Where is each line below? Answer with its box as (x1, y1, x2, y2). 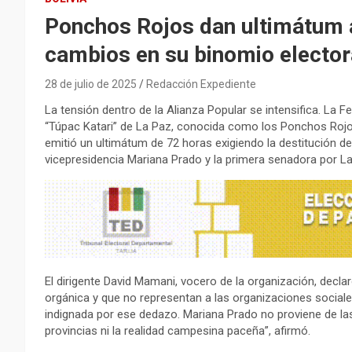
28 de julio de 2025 (45, 77, 137, 90)
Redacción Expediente (146, 77, 256, 90)
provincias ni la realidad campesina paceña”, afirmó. (45, 323, 310, 338)
